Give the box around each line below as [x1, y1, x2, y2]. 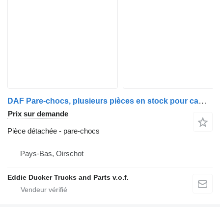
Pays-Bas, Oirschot [20, 149, 83, 158]
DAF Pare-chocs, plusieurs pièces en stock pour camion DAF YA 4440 [198, 96, 207, 106]
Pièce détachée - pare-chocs [7, 126, 100, 135]
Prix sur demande [8, 109, 68, 118]
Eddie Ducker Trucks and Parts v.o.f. [7, 173, 129, 181]
